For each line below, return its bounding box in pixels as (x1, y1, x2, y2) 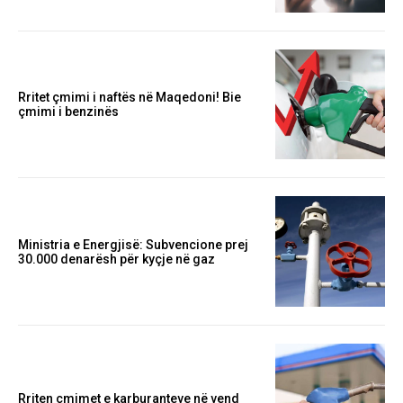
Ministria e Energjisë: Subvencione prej (18, 237, 248, 252)
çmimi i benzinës (18, 104, 119, 120)
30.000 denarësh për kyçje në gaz (18, 251, 215, 266)
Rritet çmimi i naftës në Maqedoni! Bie (18, 90, 241, 105)
